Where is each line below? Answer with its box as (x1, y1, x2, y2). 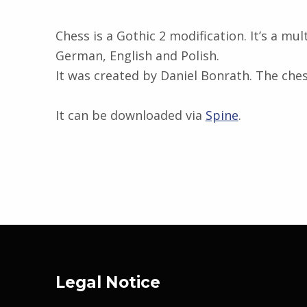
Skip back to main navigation (54, 119, 117, 136)
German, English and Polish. (55, 47, 219, 64)
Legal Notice (55, 273, 160, 293)
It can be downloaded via (55, 106, 206, 123)
